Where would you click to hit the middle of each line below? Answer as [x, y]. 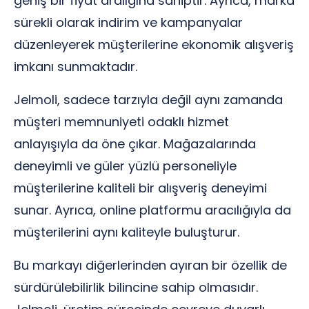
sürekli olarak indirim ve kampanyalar [128, 22]
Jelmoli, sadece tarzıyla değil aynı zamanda [148, 100]
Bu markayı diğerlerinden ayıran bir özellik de [150, 265]
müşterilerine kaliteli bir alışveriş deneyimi [140, 188]
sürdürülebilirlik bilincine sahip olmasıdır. [136, 287]
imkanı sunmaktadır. [76, 67]
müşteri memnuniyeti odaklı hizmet [121, 122]
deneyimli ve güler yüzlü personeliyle [125, 166]
